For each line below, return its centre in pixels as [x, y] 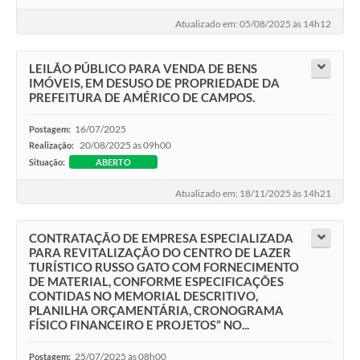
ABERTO [113, 162]
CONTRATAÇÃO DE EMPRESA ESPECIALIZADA [161, 238]
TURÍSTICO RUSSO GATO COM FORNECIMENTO [164, 267]
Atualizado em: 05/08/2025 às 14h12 [253, 23]
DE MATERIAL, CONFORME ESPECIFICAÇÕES [156, 282]
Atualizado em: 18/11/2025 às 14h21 [253, 194]
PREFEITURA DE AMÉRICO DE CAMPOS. [142, 97]
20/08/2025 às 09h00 [125, 145]
